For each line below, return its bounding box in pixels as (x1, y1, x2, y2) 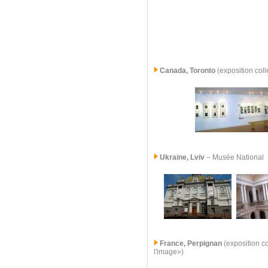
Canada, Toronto (158, 66, 217, 75)
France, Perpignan (158, 239, 222, 248)
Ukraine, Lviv (158, 153, 206, 162)
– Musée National (206, 153, 264, 162)
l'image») (154, 248, 184, 256)
